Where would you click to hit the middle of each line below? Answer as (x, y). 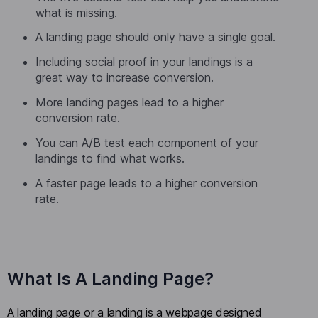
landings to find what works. (110, 158)
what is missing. (76, 12)
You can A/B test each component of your (147, 142)
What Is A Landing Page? (110, 278)
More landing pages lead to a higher (130, 102)
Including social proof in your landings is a (144, 62)
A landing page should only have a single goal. (155, 37)
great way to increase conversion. (125, 78)
